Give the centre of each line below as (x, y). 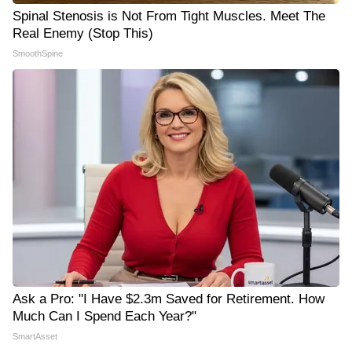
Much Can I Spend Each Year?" (104, 316)
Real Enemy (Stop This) (83, 33)
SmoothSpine (38, 53)
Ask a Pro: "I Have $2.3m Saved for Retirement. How (169, 299)
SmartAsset (35, 336)
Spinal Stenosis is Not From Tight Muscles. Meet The (169, 16)
